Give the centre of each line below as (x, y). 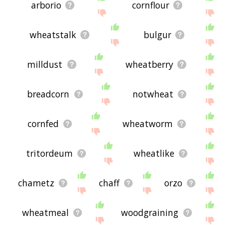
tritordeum (50, 153)
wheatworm (148, 124)
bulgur (157, 35)
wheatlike (154, 153)
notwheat (153, 94)
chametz (36, 183)
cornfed (43, 124)
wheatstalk (53, 35)
